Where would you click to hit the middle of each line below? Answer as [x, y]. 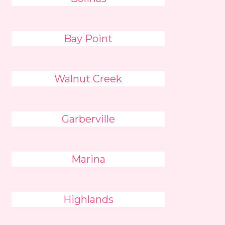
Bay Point [88, 39]
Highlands [88, 199]
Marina [88, 159]
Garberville [88, 119]
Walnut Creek [88, 79]
